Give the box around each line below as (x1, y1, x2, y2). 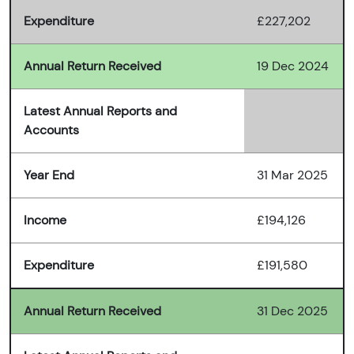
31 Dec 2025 (257, 303, 328, 320)
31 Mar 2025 (257, 167, 328, 184)
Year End (24, 167, 74, 184)
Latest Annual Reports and (24, 103, 177, 120)
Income (24, 212, 66, 229)
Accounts (24, 122, 79, 139)
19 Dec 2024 (257, 58, 329, 75)
